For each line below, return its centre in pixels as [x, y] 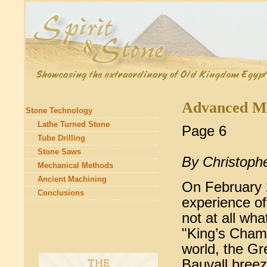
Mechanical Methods [75, 165]
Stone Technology [59, 111]
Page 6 [204, 131]
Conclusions [60, 193]
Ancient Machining [72, 179]
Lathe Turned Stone [73, 124]
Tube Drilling [61, 138]
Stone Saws [59, 152]
